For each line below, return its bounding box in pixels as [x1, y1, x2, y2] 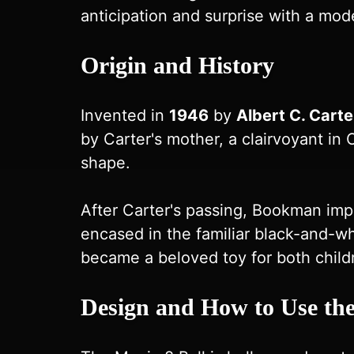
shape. [81, 153, 130, 172]
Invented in [81, 106, 169, 125]
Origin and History [81, 52, 274, 78]
